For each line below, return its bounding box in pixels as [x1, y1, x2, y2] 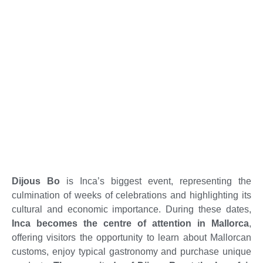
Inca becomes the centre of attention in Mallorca [12, 218, 249, 229]
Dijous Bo [12, 176, 60, 187]
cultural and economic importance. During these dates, [12, 204, 251, 215]
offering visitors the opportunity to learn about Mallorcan [12, 232, 251, 243]
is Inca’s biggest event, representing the [60, 176, 251, 187]
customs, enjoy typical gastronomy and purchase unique [12, 247, 251, 257]
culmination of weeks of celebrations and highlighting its [12, 190, 251, 201]
